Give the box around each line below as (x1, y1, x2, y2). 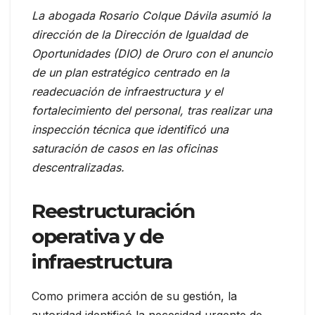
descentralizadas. (32, 160, 124, 174)
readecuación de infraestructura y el (32, 84, 223, 98)
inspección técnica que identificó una (32, 122, 229, 136)
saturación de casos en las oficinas (32, 141, 217, 155)
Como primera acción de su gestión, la (32, 288, 237, 303)
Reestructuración (32, 198, 195, 223)
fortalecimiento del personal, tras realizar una (32, 103, 272, 117)
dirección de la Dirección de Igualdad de (32, 27, 247, 41)
